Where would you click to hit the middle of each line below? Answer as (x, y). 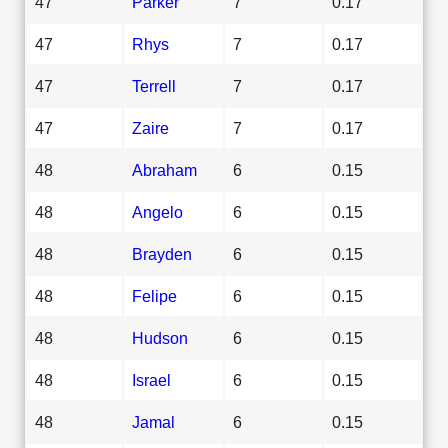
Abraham (164, 169)
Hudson (160, 337)
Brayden (162, 253)
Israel (151, 379)
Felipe (154, 295)
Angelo (157, 211)
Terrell (154, 85)
